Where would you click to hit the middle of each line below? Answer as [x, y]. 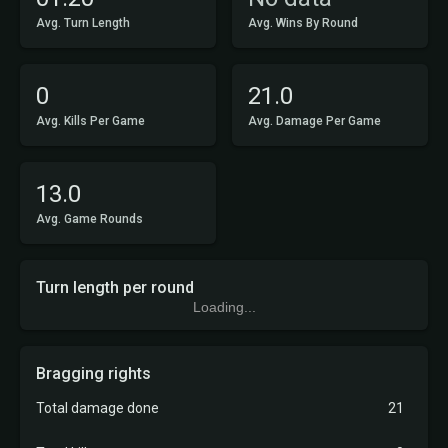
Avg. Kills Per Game [90, 121]
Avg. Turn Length [83, 23]
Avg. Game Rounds [89, 219]
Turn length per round [115, 287]
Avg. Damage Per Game [314, 121]
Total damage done [97, 408]
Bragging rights [93, 373]
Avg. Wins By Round [303, 23]
